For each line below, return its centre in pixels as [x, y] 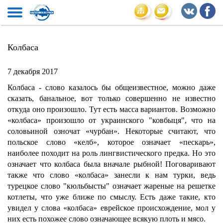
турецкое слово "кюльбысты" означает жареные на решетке [111, 186]
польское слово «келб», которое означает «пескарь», [111, 142]
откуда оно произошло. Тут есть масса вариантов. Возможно [111, 109]
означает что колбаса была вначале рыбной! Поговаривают [111, 164]
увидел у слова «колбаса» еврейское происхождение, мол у [111, 208]
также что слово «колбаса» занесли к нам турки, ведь [111, 175]
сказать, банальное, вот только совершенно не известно [111, 98]
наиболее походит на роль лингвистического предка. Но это [111, 153]
